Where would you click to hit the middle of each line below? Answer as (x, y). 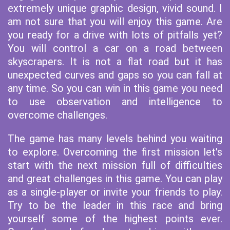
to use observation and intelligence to (115, 102)
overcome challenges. (57, 115)
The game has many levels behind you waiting (115, 139)
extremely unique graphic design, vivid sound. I (115, 8)
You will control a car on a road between (115, 48)
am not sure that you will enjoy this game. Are (115, 22)
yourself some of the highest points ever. (115, 219)
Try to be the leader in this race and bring (115, 205)
